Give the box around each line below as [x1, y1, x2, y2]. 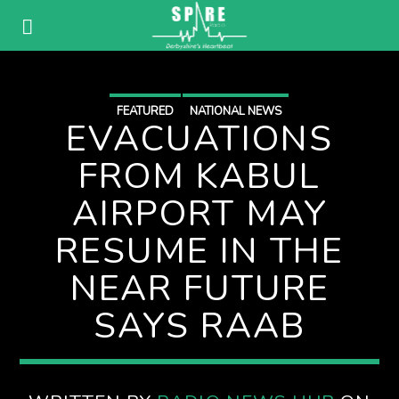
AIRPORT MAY [71, 190, 328, 238]
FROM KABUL [78, 152, 321, 200]
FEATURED [117, 103, 174, 119]
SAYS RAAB [94, 302, 305, 350]
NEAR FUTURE [69, 265, 330, 313]
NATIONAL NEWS [190, 103, 281, 119]
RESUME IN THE [55, 227, 344, 275]
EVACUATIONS [66, 115, 333, 163]
